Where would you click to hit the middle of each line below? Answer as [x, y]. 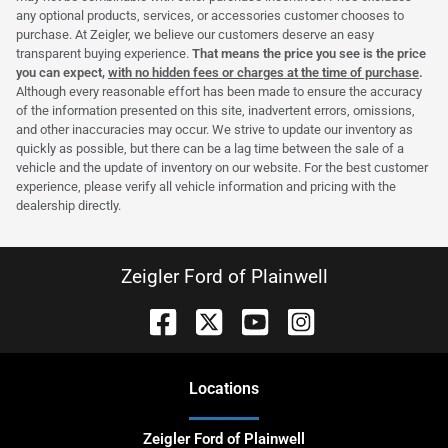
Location [220, 388]
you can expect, [62, 72]
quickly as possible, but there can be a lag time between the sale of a [210, 148]
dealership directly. [68, 205]
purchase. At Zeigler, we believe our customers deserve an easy [195, 34]
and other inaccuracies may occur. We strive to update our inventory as [214, 129]
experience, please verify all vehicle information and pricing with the [206, 186]
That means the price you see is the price [309, 53]
